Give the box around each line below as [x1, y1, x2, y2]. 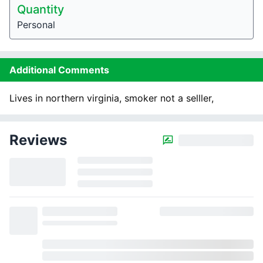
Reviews [9, 131, 67, 149]
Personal [17, 19, 55, 31]
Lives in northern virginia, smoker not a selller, [9, 92, 214, 104]
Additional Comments [9, 64, 109, 76]
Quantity [17, 2, 64, 16]
